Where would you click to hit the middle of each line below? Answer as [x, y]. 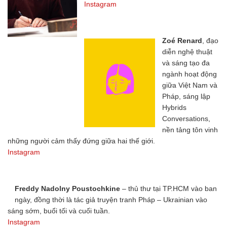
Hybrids [174, 107]
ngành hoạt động [190, 74]
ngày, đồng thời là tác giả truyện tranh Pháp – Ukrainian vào [111, 199]
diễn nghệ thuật [187, 51]
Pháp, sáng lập [186, 96]
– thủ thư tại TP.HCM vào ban [168, 188]
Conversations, [186, 118]
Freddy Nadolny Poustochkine [67, 188]
